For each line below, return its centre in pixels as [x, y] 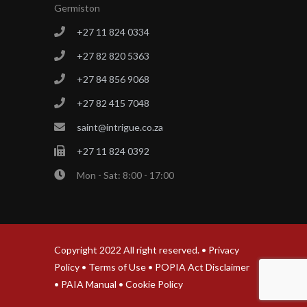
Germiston [77, 8]
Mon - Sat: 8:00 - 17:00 [124, 175]
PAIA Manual [89, 284]
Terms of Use [117, 267]
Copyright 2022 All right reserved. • [131, 250]
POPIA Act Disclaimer [202, 267]
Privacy [224, 250]
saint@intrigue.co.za [120, 127]
